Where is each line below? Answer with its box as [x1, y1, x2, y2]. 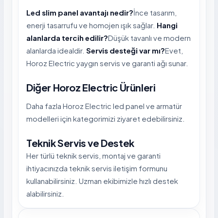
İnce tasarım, [133, 8, 177, 18]
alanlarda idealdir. [26, 46, 86, 55]
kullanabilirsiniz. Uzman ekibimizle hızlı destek [26, 176, 178, 186]
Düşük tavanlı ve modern [108, 33, 191, 43]
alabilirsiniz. [26, 189, 64, 199]
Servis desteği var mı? [86, 46, 165, 55]
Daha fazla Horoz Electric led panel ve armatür [26, 101, 182, 111]
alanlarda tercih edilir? [26, 33, 108, 43]
